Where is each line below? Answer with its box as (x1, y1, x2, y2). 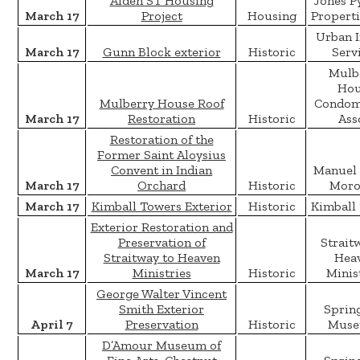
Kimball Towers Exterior (91, 198, 232, 215)
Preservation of (117, 235, 206, 251)
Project (141, 8, 182, 24)
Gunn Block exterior (102, 44, 221, 60)
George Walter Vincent (96, 286, 227, 302)
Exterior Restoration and (90, 219, 233, 235)
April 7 (31, 317, 73, 333)
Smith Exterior (119, 301, 204, 317)
